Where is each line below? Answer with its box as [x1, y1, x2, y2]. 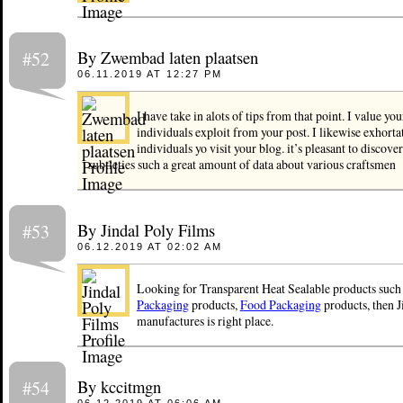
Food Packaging [239, 295, 321, 313]
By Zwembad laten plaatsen [76, 45, 258, 68]
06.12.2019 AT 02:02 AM [76, 240, 222, 252]
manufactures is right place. [136, 311, 273, 329]
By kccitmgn [76, 375, 161, 399]
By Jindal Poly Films [76, 218, 215, 241]
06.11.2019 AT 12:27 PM [76, 67, 222, 79]
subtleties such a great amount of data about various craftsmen [87, 155, 396, 173]
